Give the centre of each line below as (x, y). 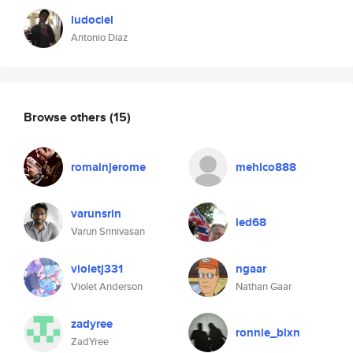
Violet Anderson (107, 286)
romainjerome (108, 167)
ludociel (92, 20)
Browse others (67, 117)
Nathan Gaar (264, 286)
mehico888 (266, 167)
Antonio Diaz (99, 37)
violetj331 (97, 269)
